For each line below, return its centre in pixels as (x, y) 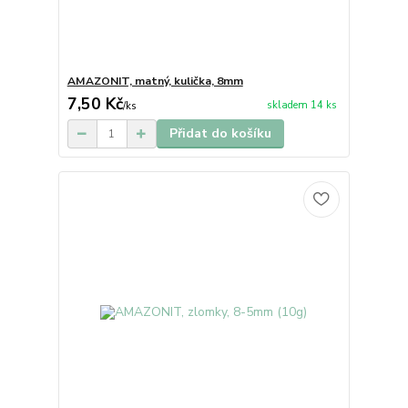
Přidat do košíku (220, 134)
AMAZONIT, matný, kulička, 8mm (155, 82)
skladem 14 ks (301, 105)
